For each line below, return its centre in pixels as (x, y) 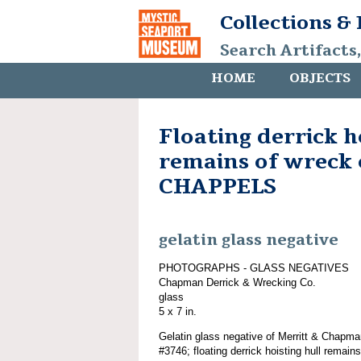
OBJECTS (320, 78)
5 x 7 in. (178, 311)
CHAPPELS (218, 187)
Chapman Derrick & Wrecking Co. (237, 282)
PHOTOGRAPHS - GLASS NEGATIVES (254, 268)
